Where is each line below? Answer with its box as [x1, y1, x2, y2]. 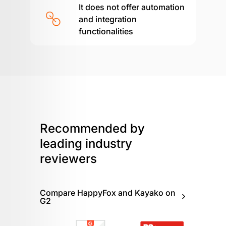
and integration [78, 14, 137, 24]
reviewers [40, 151, 97, 166]
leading [40, 136, 85, 151]
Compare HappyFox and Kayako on [40, 188, 176, 198]
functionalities [78, 26, 133, 36]
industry [85, 136, 132, 151]
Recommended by [40, 121, 145, 136]
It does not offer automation [78, 2, 185, 12]
